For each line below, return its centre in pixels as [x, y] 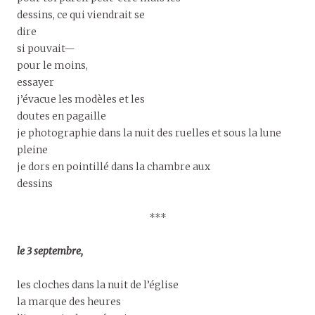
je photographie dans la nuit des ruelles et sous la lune [149, 133]
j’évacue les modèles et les [81, 99]
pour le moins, [52, 65]
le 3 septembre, [50, 251]
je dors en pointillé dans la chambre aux [114, 166]
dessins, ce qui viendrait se [81, 14]
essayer [36, 82]
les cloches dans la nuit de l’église [98, 284]
